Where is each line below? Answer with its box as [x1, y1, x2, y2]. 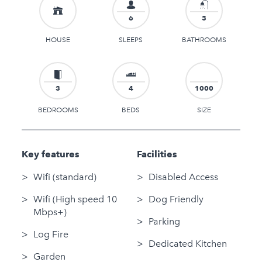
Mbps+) [33, 206, 67, 218]
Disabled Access [148, 171, 218, 182]
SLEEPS [119, 36, 143, 44]
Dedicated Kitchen [148, 238, 227, 249]
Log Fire [33, 229, 68, 240]
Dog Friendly [148, 194, 204, 205]
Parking [148, 216, 180, 227]
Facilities [136, 149, 177, 160]
